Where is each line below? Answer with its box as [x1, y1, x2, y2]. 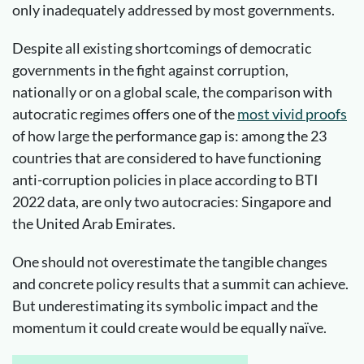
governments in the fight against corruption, [12, 60, 288, 79]
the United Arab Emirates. [12, 214, 175, 232]
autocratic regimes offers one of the [12, 104, 237, 123]
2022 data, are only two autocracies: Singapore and [12, 192, 331, 210]
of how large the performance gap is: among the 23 [12, 126, 327, 145]
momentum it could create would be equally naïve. [12, 318, 327, 336]
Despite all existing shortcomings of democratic [12, 38, 311, 57]
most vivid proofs [237, 104, 347, 123]
